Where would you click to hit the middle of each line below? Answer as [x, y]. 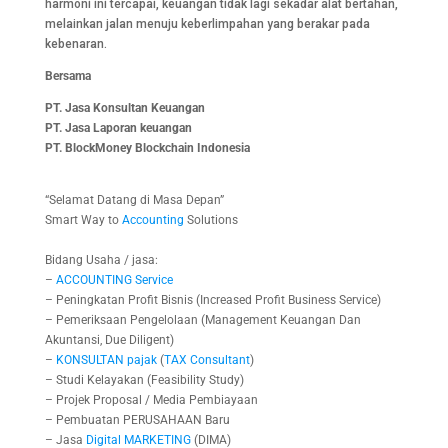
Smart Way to [83, 220]
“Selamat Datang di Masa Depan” [134, 200]
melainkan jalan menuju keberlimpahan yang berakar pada [207, 24]
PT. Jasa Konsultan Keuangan [124, 108]
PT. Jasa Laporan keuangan [118, 128]
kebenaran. [75, 44]
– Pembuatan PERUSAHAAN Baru [137, 420]
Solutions [210, 220]
